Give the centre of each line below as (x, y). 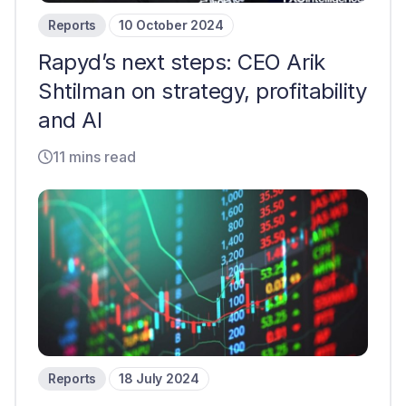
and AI (70, 120)
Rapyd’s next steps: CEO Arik (182, 62)
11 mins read (94, 157)
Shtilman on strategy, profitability (203, 91)
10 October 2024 (171, 25)
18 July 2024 (159, 378)
